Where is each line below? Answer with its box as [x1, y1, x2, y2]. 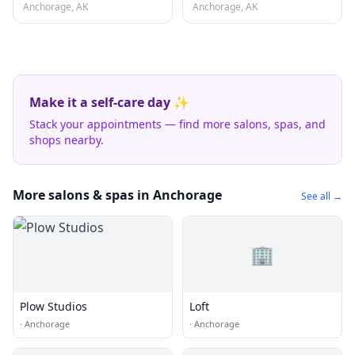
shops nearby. [29, 132, 104, 147]
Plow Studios [20, 299, 87, 314]
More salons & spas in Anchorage [13, 186, 222, 204]
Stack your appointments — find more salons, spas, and [29, 116, 326, 132]
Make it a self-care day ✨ [29, 94, 189, 111]
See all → [301, 189, 342, 203]
